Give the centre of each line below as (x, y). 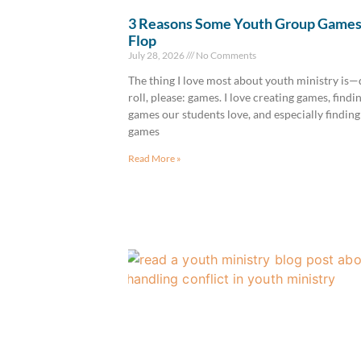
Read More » (155, 158)
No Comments (225, 55)
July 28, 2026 (157, 55)
